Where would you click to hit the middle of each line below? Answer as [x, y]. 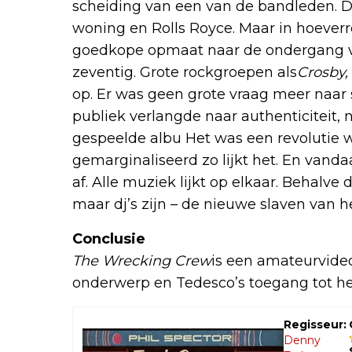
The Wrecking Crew [142, 261]
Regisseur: [315, 325]
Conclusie [109, 239]
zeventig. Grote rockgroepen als [185, 73]
